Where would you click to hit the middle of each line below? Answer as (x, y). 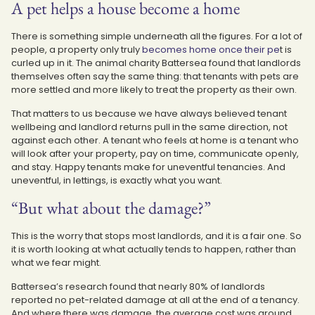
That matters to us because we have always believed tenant (149, 113)
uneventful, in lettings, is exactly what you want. (117, 180)
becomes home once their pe (211, 49)
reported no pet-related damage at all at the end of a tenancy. (155, 300)
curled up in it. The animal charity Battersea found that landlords (156, 63)
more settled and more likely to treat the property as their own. (154, 89)
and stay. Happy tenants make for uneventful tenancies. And (148, 167)
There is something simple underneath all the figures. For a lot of (157, 36)
